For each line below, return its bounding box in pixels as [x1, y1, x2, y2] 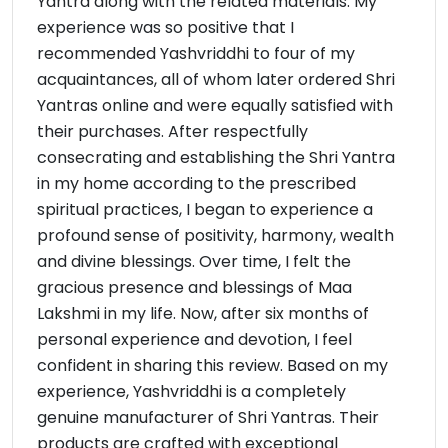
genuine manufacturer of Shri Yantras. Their [37, 406, 379, 430]
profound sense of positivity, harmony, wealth [37, 224, 394, 248]
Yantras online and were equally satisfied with [37, 94, 393, 118]
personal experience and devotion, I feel [37, 328, 352, 352]
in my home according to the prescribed [37, 172, 356, 196]
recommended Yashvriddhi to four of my [37, 42, 355, 66]
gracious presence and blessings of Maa [37, 276, 352, 300]
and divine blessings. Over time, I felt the [37, 250, 351, 274]
